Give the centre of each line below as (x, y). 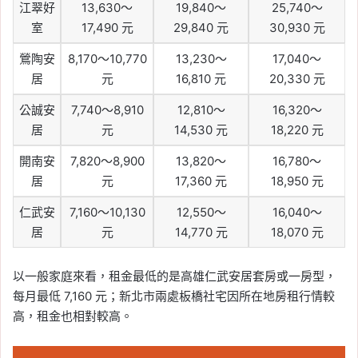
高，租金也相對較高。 (73, 316)
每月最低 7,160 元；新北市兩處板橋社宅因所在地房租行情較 (174, 296)
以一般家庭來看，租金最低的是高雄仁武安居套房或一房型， (175, 276)
